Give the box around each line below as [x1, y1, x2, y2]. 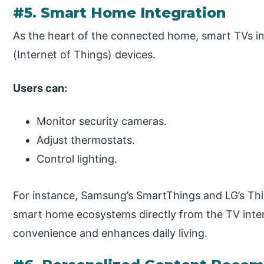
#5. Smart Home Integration [13, 4, 226, 21]
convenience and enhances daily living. [13, 226, 208, 239]
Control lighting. [37, 153, 118, 166]
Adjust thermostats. [37, 134, 136, 147]
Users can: [13, 81, 68, 94]
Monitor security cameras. [37, 115, 167, 128]
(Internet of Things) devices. [13, 48, 156, 61]
